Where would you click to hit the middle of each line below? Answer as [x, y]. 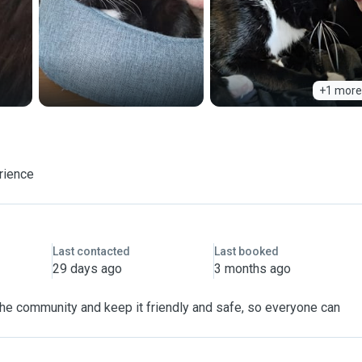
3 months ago [252, 269]
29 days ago [87, 269]
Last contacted [91, 251]
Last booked [246, 251]
